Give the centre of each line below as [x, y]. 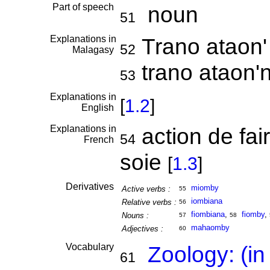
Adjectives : [142, 229]
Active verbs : [146, 189]
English [99, 108]
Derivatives [91, 187]
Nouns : [135, 215]
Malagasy [94, 50]
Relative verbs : [149, 202]
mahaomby [210, 228]
